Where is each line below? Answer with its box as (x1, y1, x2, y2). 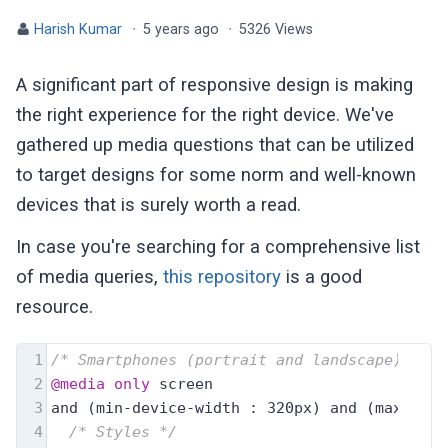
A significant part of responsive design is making (16, 73, 414, 96)
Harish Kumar (34, 20, 123, 38)
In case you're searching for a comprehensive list (16, 236, 421, 259)
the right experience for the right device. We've (16, 103, 395, 126)
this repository (163, 266, 282, 289)
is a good (281, 266, 363, 289)
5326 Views (238, 20, 313, 38)
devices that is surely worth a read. (16, 193, 302, 216)
